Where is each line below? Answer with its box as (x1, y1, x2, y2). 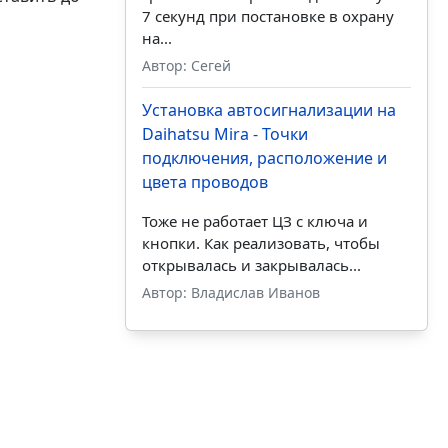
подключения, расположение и (141, 147, 387, 170)
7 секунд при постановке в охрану (141, 6, 394, 27)
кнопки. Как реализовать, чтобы (141, 233, 380, 254)
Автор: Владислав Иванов (141, 283, 320, 303)
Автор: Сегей (141, 56, 231, 76)
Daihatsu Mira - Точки (141, 123, 308, 146)
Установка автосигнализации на (141, 99, 396, 122)
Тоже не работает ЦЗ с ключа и (141, 211, 368, 232)
